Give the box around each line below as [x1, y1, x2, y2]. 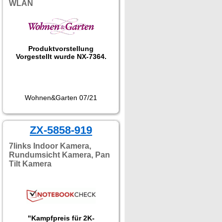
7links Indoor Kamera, [9, 142, 91, 150]
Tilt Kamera [9, 160, 52, 168]
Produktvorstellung [28, 45, 94, 53]
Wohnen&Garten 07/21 [25, 94, 97, 102]
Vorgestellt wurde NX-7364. [15, 53, 107, 60]
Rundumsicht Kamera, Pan [9, 151, 110, 159]
